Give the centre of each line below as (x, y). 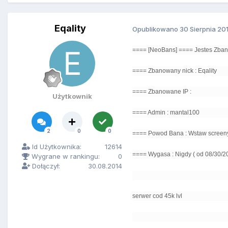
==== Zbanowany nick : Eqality (175, 71)
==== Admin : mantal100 (167, 113)
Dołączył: (45, 166)
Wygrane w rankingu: (65, 156)
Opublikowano (156, 29)
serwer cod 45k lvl (157, 196)
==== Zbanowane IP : (163, 92)
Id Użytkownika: (56, 147)
